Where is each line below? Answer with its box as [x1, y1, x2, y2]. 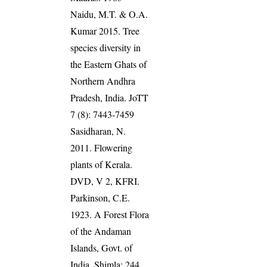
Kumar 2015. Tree [70, 24, 140, 37]
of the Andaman [70, 224, 132, 237]
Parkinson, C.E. [70, 191, 131, 204]
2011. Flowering [70, 141, 133, 154]
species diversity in [70, 41, 141, 54]
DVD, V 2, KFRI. [70, 174, 140, 187]
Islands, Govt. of [70, 241, 133, 254]
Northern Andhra [70, 74, 136, 87]
